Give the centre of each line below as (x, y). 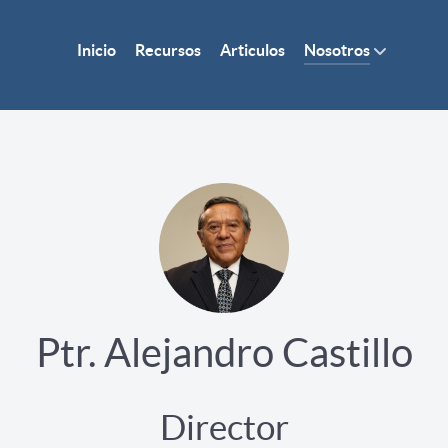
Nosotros (337, 50)
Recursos (168, 50)
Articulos (252, 50)
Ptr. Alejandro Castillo (224, 352)
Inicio (96, 50)
